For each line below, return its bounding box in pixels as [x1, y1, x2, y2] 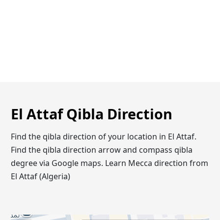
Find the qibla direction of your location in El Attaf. [11, 131, 197, 142]
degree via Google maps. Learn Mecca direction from [11, 157, 209, 168]
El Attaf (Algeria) [11, 170, 71, 182]
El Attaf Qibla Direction [11, 104, 173, 124]
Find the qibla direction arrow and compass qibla [11, 144, 193, 155]
